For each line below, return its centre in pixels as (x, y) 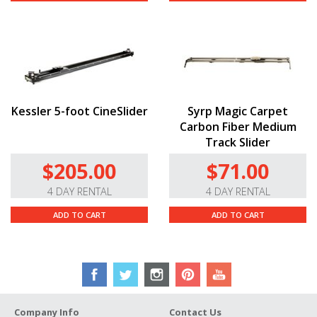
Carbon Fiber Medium (238, 126)
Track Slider (238, 142)
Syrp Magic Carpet (238, 111)
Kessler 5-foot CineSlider (79, 111)
